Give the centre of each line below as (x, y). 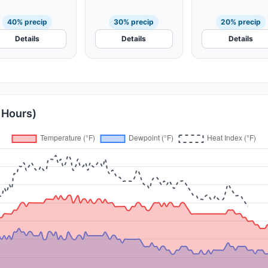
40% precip (27, 22)
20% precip (241, 22)
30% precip (134, 22)
